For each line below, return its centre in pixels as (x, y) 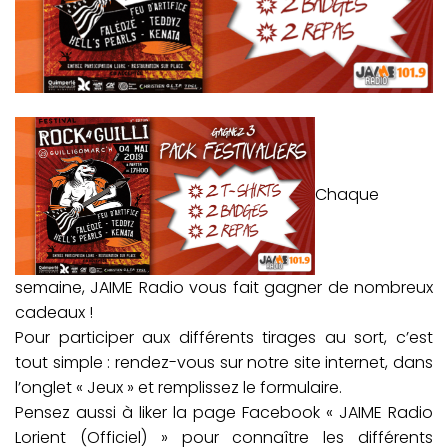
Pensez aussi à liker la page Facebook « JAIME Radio (224, 412)
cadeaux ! (54, 312)
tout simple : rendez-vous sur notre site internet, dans (224, 362)
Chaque (347, 195)
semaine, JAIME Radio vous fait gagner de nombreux (224, 287)
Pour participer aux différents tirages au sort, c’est (224, 337)
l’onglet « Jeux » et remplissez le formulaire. (178, 387)
